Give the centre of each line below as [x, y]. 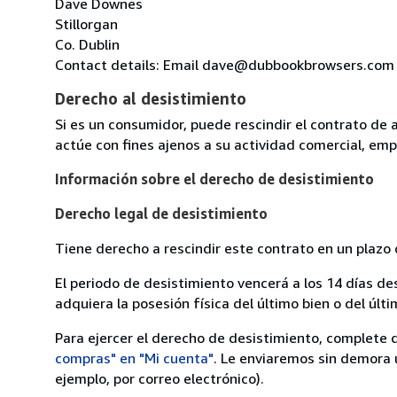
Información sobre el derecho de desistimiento [214, 179]
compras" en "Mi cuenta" [134, 358]
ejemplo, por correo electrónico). [160, 378]
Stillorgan [86, 23]
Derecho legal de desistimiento [161, 213]
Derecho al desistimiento [151, 98]
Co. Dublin [87, 44]
